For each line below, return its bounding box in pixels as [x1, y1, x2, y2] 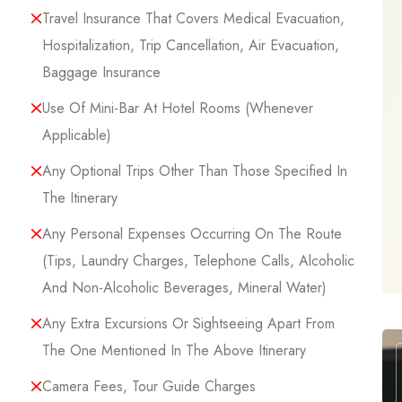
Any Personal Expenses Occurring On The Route [42, 223, 342, 244]
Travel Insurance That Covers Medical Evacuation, [42, 8, 345, 29]
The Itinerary [42, 188, 118, 208]
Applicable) [42, 125, 111, 145]
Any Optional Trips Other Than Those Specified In [42, 161, 347, 181]
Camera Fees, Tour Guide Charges [42, 376, 256, 397]
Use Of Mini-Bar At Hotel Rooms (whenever [42, 98, 313, 118]
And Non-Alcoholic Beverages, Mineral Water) [42, 277, 327, 298]
